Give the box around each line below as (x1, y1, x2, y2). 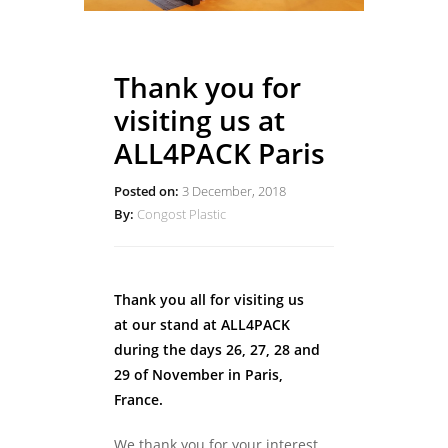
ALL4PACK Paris (114, 133, 325, 172)
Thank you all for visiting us (114, 289, 304, 309)
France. (114, 389, 163, 409)
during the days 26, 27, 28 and (114, 339, 320, 359)
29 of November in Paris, (114, 364, 283, 384)
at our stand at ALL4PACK (114, 314, 290, 334)
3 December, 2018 (179, 181, 286, 200)
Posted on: (114, 181, 179, 200)
